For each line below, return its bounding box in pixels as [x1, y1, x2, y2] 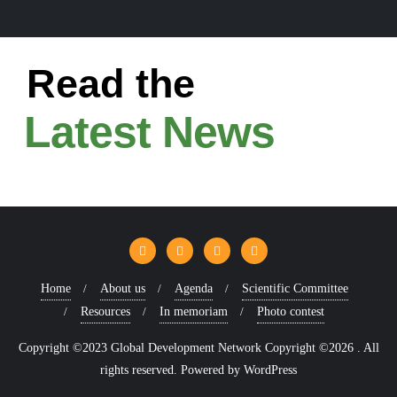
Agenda [174, 282, 213, 295]
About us [99, 282, 145, 295]
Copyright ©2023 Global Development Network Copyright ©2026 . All [18, 341, 379, 354]
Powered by [181, 363, 244, 377]
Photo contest [257, 305, 324, 318]
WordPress [244, 363, 297, 377]
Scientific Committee [241, 282, 348, 295]
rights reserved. [100, 363, 181, 377]
